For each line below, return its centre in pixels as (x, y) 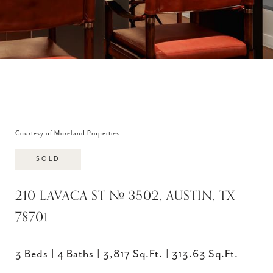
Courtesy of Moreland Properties (67, 133)
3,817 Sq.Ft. (133, 254)
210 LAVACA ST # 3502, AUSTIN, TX (125, 196)
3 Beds (32, 254)
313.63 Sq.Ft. (205, 254)
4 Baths (76, 254)
